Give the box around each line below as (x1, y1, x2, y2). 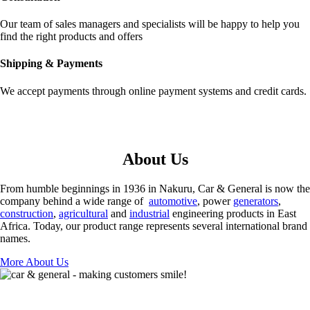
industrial (129, 207, 170, 219)
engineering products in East (170, 207, 296, 219)
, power (197, 194, 233, 207)
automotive (149, 194, 197, 207)
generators (233, 194, 278, 207)
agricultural (59, 207, 108, 219)
